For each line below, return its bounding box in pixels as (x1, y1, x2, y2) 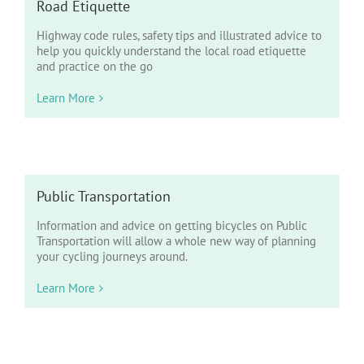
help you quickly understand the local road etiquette (37, 43, 306, 58)
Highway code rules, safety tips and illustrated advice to (37, 28, 322, 43)
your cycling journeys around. (37, 249, 188, 264)
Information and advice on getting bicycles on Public (37, 218, 307, 233)
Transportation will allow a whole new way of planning (37, 233, 316, 249)
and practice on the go (37, 58, 153, 74)
